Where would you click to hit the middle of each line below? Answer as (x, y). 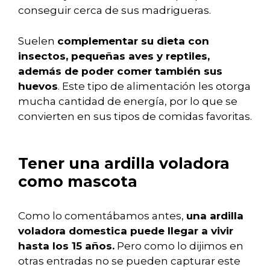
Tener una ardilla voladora (124, 164)
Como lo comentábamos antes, (102, 216)
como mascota (78, 182)
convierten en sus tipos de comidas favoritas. (135, 116)
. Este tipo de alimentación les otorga (154, 86)
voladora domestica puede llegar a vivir (126, 231)
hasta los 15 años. (66, 246)
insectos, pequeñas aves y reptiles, (114, 56)
